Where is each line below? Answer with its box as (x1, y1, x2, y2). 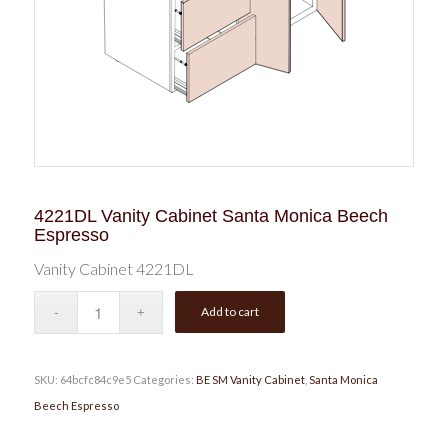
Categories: (132, 373, 196, 387)
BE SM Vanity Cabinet (195, 373, 305, 387)
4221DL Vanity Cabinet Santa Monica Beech (33, 205, 388, 226)
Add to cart (201, 304, 260, 320)
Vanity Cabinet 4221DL (33, 258, 194, 278)
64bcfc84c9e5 (59, 373, 131, 387)
